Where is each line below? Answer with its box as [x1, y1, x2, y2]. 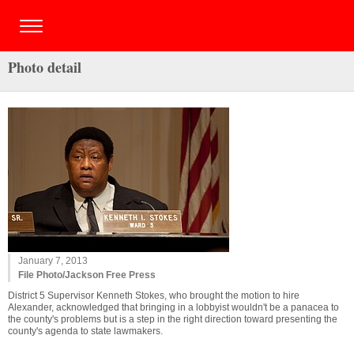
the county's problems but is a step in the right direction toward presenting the [8, 314, 337, 325]
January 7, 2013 [18, 255, 88, 266]
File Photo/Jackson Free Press [18, 269, 156, 281]
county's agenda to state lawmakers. [8, 326, 163, 337]
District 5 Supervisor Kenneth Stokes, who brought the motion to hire [8, 290, 299, 301]
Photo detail [8, 57, 81, 77]
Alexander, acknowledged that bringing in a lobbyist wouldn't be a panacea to [8, 302, 339, 313]
